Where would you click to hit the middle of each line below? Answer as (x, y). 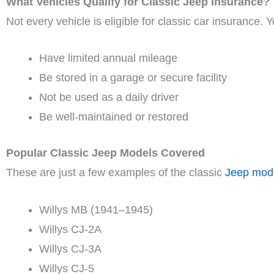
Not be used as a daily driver (109, 98)
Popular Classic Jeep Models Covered (106, 153)
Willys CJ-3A (70, 249)
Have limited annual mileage (108, 58)
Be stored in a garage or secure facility (133, 78)
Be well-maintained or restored (114, 117)
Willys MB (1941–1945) (96, 210)
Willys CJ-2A (70, 230)
